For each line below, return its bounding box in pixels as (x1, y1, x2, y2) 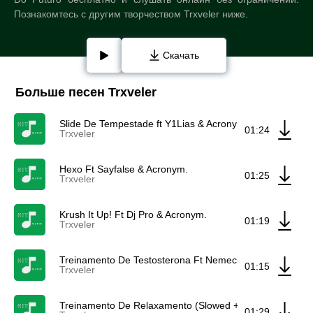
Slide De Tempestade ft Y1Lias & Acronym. (59, 118, 248, 129)
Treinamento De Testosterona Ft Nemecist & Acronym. (59, 254, 300, 265)
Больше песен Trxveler (15, 85, 156, 99)
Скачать (162, 50, 199, 61)
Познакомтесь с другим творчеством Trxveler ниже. (14, 8, 248, 20)
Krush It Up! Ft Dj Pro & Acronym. (59, 209, 207, 220)
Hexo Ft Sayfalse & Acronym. (59, 163, 188, 175)
